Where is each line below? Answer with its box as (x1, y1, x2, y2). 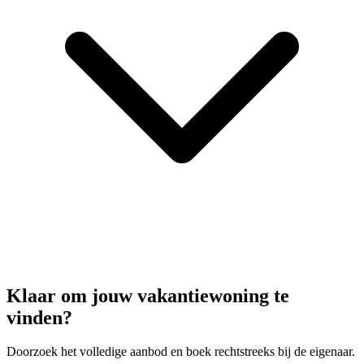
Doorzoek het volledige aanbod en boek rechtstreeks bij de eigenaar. (6, 344, 355, 359)
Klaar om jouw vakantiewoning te (6, 284, 289, 306)
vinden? (6, 306, 72, 328)
